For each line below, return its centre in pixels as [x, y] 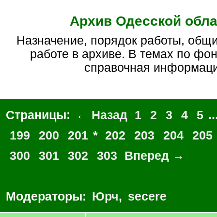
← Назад [102, 115]
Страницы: [40, 115]
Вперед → [155, 155]
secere [147, 196]
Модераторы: [48, 196]
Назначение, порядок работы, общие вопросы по [21, 40]
